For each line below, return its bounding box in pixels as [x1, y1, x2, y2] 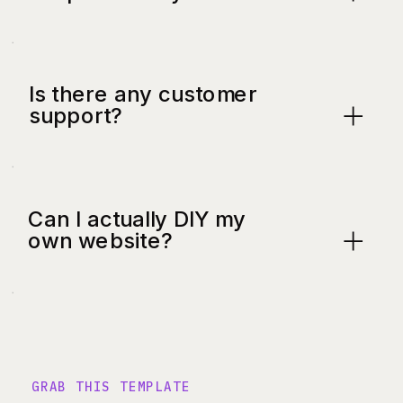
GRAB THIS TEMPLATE [31, 379, 191, 396]
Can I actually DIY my [27, 206, 246, 232]
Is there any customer [29, 81, 257, 107]
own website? [27, 228, 175, 254]
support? [29, 103, 124, 129]
